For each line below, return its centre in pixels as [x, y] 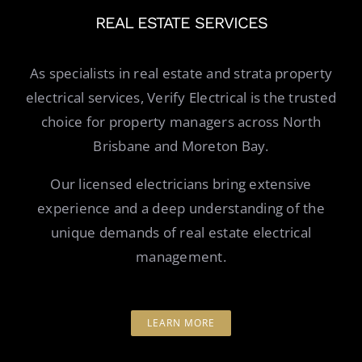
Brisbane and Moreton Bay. [181, 145]
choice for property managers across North [181, 121]
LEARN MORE [181, 322]
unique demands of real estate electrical [181, 232]
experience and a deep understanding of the [181, 208]
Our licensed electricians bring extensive [181, 183]
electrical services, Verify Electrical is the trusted [181, 97]
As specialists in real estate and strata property [181, 73]
